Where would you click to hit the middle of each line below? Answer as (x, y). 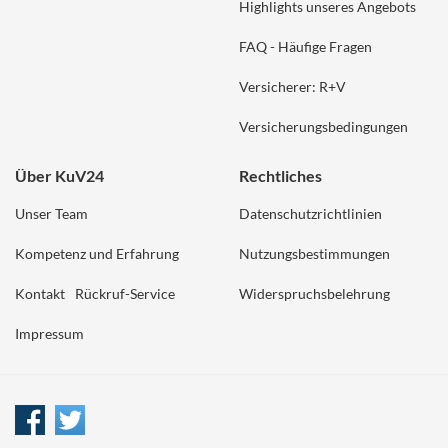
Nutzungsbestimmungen (314, 253)
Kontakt (40, 293)
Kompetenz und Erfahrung (97, 253)
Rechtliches (280, 175)
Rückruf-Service (125, 293)
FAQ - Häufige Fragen (305, 46)
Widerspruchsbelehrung (314, 293)
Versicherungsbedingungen (323, 126)
